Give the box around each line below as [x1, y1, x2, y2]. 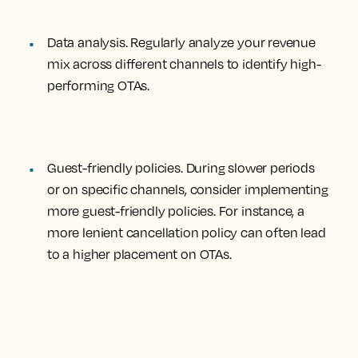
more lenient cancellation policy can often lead [47, 225, 326, 241]
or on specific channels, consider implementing [47, 181, 328, 197]
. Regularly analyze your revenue [125, 34, 316, 50]
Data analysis [47, 34, 125, 50]
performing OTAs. [47, 78, 150, 93]
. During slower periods [180, 160, 315, 176]
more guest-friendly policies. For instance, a [47, 203, 304, 219]
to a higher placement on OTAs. [47, 246, 232, 262]
